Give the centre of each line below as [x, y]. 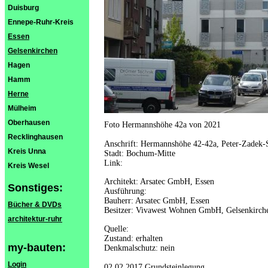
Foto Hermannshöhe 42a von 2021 [162, 125]
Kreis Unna [27, 151]
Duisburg [23, 8]
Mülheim [22, 108]
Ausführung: [125, 191]
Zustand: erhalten [133, 238]
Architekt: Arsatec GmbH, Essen [159, 182]
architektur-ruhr [35, 219]
